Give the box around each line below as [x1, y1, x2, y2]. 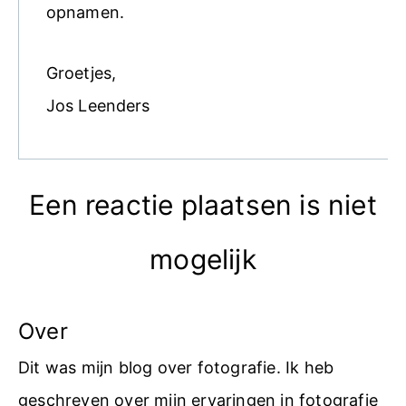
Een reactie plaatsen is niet [29, 188, 377, 222]
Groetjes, [46, 63, 116, 83]
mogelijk [150, 243, 256, 276]
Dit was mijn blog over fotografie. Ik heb [18, 358, 334, 378]
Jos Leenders [46, 96, 150, 116]
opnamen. [46, 2, 124, 22]
